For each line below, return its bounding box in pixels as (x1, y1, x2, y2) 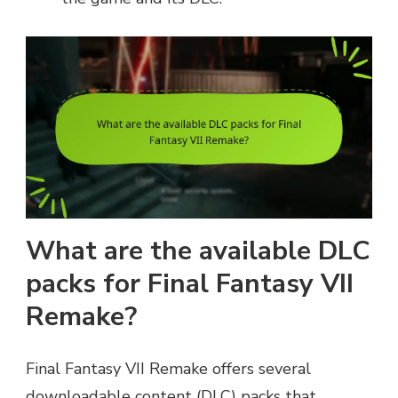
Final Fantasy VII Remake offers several (26, 357, 311, 379)
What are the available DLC (26, 232, 370, 269)
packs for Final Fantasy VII (26, 265, 354, 302)
